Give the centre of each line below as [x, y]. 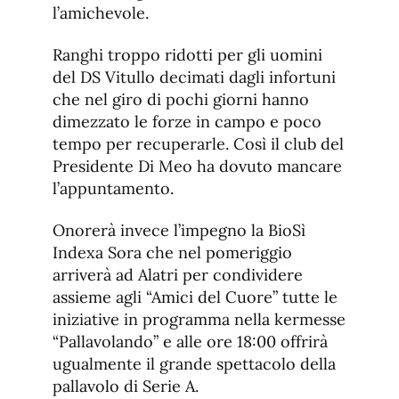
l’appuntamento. [113, 189]
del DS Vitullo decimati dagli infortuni [194, 77]
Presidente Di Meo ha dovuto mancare [197, 167]
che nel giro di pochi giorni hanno [181, 100]
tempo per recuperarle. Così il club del [198, 144]
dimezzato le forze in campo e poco [187, 122]
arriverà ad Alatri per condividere [178, 275]
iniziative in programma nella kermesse [199, 320]
